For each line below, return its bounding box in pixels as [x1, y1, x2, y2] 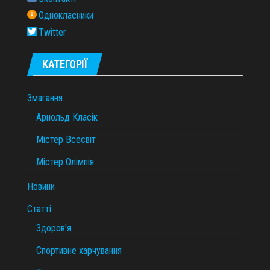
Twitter [39, 27, 66, 39]
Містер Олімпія [36, 156, 94, 168]
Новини [27, 181, 55, 193]
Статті [27, 203, 51, 215]
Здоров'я [36, 222, 71, 234]
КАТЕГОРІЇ [42, 58, 87, 71]
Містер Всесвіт [36, 134, 96, 146]
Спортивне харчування [36, 245, 122, 257]
